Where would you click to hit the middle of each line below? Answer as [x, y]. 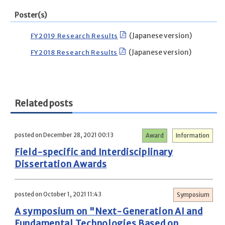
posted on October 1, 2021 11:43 [58, 195]
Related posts [44, 103]
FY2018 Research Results [74, 52]
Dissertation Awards [61, 164]
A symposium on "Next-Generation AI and [109, 212]
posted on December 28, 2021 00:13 [64, 135]
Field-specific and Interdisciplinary [94, 152]
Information [193, 136]
